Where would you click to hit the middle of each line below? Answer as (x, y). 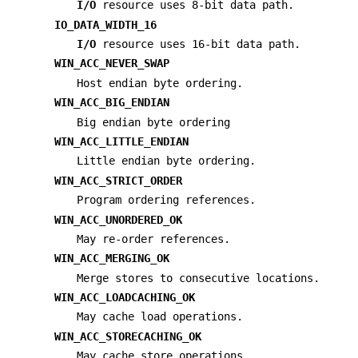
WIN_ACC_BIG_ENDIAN (112, 103)
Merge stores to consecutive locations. (198, 278)
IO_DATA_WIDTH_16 (105, 24)
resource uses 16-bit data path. (198, 44)
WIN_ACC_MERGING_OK (112, 259)
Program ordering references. (166, 200)
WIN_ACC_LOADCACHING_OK (125, 298)
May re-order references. (153, 239)
